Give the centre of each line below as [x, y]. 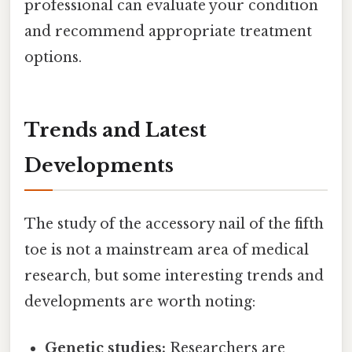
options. [53, 57]
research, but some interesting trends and [174, 275]
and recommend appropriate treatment [168, 31]
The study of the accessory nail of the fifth [174, 224]
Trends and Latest [115, 130]
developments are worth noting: [140, 301]
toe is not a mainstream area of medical [167, 249]
